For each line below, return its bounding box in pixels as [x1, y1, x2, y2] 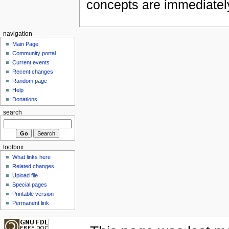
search [3, 109, 22, 116]
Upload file [12, 172, 38, 179]
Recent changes [12, 68, 54, 75]
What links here [12, 154, 51, 161]
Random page [12, 77, 48, 84]
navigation [3, 31, 32, 37]
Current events [12, 59, 50, 65]
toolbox [3, 144, 24, 150]
